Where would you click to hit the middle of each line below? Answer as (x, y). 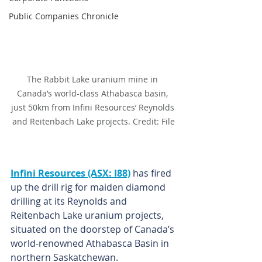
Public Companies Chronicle (64, 16)
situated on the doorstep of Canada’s (94, 230)
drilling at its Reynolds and (70, 201)
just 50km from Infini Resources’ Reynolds (94, 108)
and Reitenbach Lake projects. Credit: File (94, 122)
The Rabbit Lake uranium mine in (94, 80)
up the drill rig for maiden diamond (89, 187)
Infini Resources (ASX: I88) (70, 173)
